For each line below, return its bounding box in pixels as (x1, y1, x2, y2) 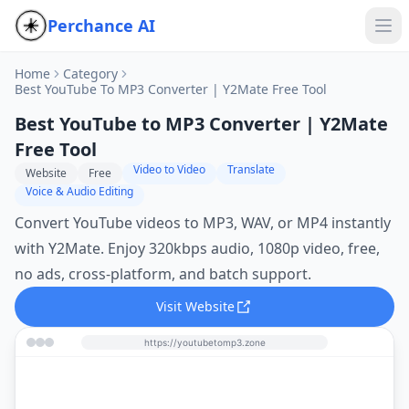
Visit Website (156, 298, 235, 315)
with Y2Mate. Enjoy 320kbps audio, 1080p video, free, (15, 238, 380, 258)
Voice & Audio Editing (26, 184, 133, 199)
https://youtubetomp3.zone (143, 336, 266, 348)
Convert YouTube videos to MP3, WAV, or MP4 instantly (15, 213, 391, 233)
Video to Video (133, 162, 205, 177)
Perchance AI (47, 15, 155, 37)
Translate (227, 162, 275, 177)
